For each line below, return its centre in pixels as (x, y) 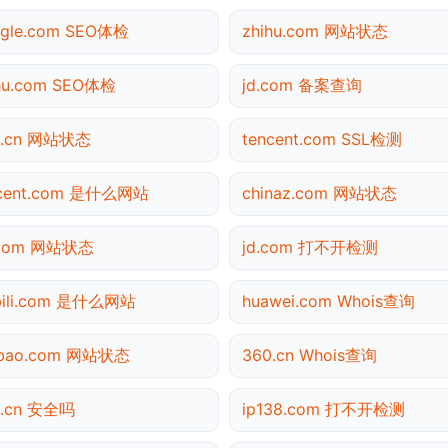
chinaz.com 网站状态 (319, 192)
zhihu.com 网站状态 (315, 30)
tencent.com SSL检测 (322, 138)
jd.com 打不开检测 (310, 246)
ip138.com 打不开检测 (323, 408)
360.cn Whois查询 (309, 354)
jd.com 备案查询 (302, 84)
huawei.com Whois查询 (328, 300)
